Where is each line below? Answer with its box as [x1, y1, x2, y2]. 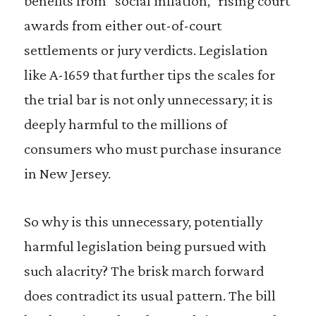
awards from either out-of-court [23, 16, 221, 34]
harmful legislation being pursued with [23, 237, 267, 255]
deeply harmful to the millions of [23, 115, 227, 133]
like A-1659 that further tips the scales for [23, 66, 275, 83]
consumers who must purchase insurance [23, 140, 281, 157]
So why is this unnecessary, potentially [23, 212, 262, 230]
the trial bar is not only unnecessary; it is [23, 90, 273, 108]
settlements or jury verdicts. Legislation [23, 41, 268, 59]
